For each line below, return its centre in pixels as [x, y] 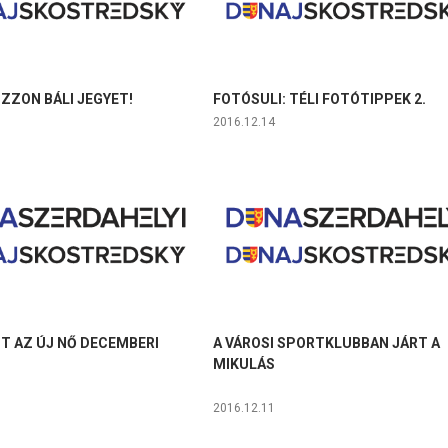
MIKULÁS [243, 364]
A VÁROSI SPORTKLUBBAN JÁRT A [326, 343]
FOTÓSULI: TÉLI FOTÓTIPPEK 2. [319, 99]
